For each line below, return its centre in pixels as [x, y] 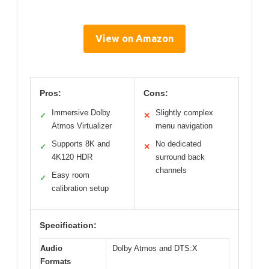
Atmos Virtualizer [82, 126]
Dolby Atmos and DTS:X [155, 249]
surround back [180, 157]
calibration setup [80, 189]
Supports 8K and [81, 144]
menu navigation [184, 126]
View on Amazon [134, 39]
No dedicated [178, 144]
